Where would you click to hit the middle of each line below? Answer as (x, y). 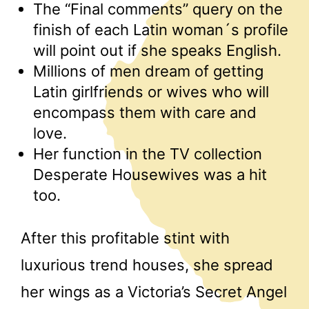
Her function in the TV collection (148, 153)
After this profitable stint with (125, 238)
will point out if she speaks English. (157, 50)
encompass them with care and (145, 112)
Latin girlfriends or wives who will (151, 91)
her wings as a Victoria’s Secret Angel (154, 291)
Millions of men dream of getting (148, 71)
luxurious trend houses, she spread (147, 265)
